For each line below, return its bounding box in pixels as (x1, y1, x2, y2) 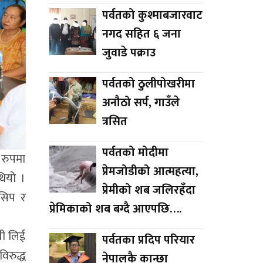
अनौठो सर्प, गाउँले (102, 92, 180, 113)
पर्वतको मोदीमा (102, 142, 168, 163)
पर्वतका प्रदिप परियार (102, 230, 195, 250)
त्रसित (102, 111, 127, 131)
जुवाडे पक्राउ (102, 42, 156, 63)
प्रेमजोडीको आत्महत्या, (102, 161, 198, 181)
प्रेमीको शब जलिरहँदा (102, 180, 195, 200)
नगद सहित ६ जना (102, 23, 181, 44)
